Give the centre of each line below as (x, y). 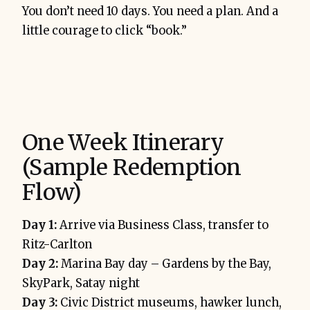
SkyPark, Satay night (81, 283)
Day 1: (39, 225)
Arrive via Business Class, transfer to (163, 225)
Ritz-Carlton (57, 244)
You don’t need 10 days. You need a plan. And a (150, 11)
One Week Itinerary (123, 142)
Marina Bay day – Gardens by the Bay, (165, 264)
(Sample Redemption (132, 167)
